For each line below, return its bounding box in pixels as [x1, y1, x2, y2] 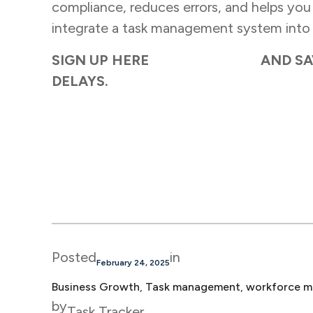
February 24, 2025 [96, 258, 170, 268]
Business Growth [51, 280, 140, 294]
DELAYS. [51, 73, 112, 90]
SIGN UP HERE [51, 52, 152, 69]
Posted [51, 249, 96, 266]
